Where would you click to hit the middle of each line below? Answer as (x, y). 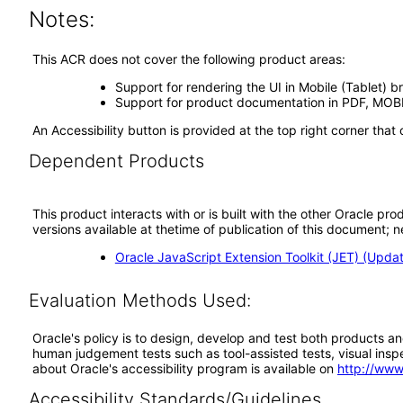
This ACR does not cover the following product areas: (189, 59)
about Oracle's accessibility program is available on (185, 368)
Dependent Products (116, 161)
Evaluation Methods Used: (139, 300)
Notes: (61, 19)
